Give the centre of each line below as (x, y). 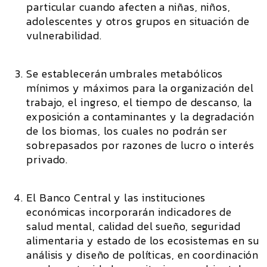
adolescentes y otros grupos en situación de (138, 21)
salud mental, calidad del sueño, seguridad (133, 226)
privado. (47, 159)
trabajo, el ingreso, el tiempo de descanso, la (139, 102)
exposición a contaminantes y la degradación (140, 117)
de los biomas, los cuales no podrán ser (127, 131)
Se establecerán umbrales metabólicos (125, 74)
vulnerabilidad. (64, 35)
